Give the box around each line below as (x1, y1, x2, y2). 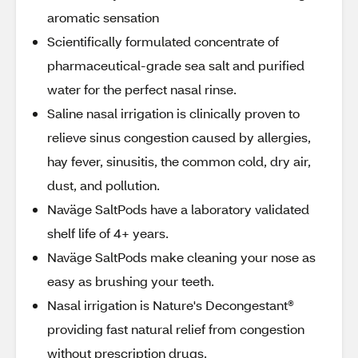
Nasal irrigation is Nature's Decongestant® (47, 296, 294, 313)
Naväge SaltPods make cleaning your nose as (47, 249, 316, 265)
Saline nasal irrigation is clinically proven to (47, 105, 300, 121)
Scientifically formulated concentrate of (47, 33, 279, 50)
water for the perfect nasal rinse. (47, 81, 237, 97)
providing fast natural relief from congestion (47, 320, 304, 337)
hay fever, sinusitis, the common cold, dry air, (47, 153, 311, 169)
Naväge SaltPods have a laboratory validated (47, 201, 309, 217)
